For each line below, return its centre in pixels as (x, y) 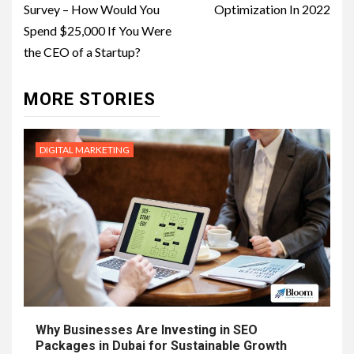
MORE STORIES (90, 99)
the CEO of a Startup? (82, 51)
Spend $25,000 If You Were (98, 30)
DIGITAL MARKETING (85, 149)
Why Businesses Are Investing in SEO (147, 330)
